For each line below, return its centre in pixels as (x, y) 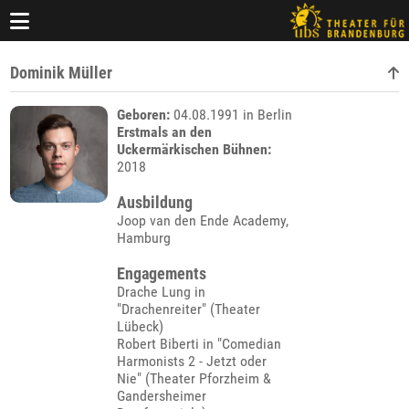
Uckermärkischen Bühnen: (194, 149)
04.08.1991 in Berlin (231, 115)
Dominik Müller (62, 73)
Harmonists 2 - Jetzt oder (191, 361)
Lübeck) (140, 326)
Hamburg (143, 238)
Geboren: (143, 115)
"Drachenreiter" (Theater (188, 309)
